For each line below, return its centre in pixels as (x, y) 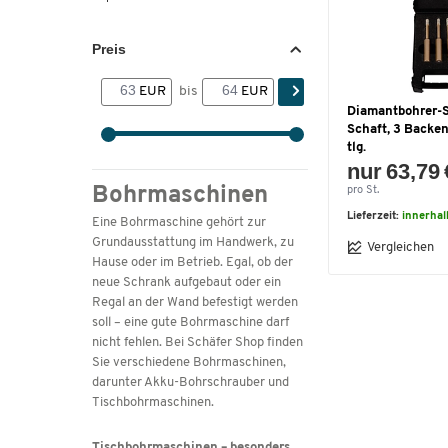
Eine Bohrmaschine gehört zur (179, 222)
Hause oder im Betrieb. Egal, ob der (192, 262)
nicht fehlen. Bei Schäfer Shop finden (197, 342)
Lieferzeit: (374, 216)
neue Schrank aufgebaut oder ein (186, 282)
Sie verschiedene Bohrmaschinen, (189, 362)
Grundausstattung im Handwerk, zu (193, 242)
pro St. (363, 190)
